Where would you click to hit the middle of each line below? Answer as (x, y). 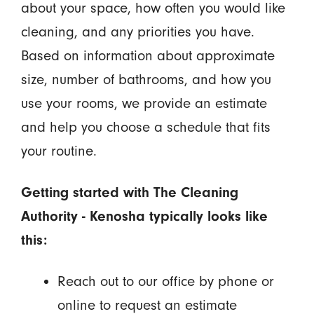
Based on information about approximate (148, 55)
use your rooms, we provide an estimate (144, 103)
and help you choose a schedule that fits (145, 127)
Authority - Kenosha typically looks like (144, 216)
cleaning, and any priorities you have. (137, 32)
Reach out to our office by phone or (165, 281)
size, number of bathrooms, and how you (146, 79)
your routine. (59, 151)
